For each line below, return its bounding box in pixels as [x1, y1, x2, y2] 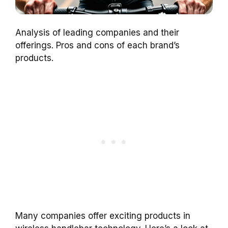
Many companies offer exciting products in [15, 211, 190, 221]
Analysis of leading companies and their [15, 27, 179, 38]
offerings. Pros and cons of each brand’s [15, 40, 180, 50]
